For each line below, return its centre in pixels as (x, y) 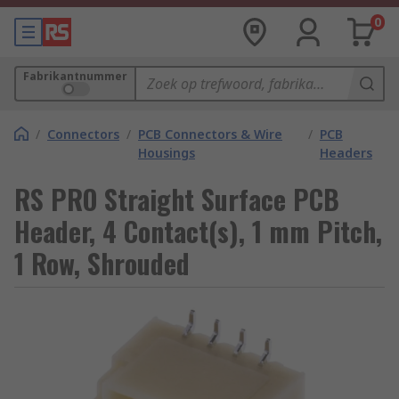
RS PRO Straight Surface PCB (177, 199)
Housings (167, 153)
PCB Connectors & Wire (210, 134)
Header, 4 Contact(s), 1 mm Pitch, (198, 231)
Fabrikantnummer (75, 76)
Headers (346, 153)
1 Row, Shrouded (102, 263)
